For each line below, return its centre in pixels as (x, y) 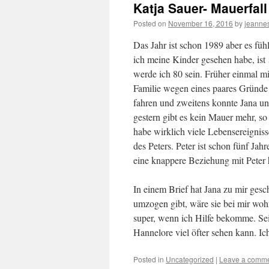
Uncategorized (190, 259)
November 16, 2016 (201, 23)
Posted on (150, 23)
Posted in (149, 259)
